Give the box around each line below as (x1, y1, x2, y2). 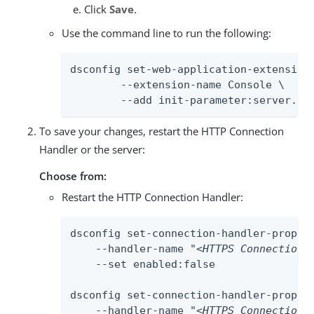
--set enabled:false (70, 257, 215, 271)
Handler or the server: (39, 142, 145, 156)
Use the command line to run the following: (62, 25, 271, 40)
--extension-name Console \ (70, 78, 121, 91)
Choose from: (39, 168, 107, 183)
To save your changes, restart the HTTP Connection (39, 123, 284, 138)
